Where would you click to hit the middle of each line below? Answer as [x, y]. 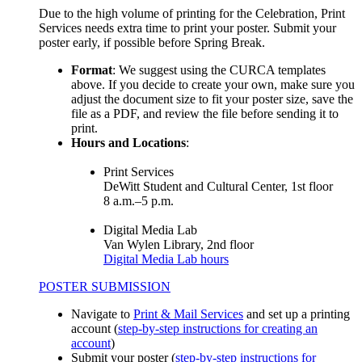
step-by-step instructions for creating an [218, 328]
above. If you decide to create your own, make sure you [213, 84]
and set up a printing [297, 314]
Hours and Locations [128, 142]
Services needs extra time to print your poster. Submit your [187, 27]
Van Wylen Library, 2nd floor [179, 244]
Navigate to [102, 314]
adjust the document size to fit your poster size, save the [212, 99]
